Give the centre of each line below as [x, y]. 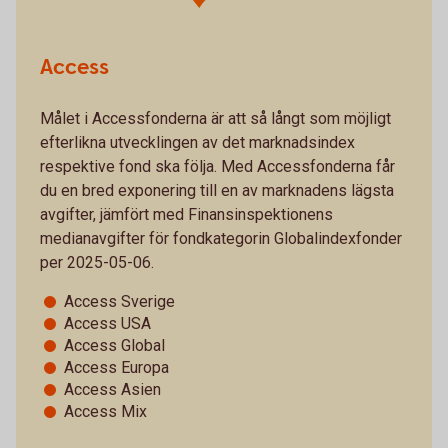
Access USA [107, 323]
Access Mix [105, 411]
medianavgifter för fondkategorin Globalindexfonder [221, 238]
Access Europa [116, 367]
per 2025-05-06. [97, 262]
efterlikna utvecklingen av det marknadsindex [197, 142]
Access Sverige [119, 301]
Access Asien [112, 389]
